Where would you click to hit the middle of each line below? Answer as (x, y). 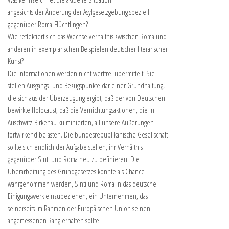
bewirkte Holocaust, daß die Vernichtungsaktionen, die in (81, 110)
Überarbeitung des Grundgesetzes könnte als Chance (76, 171)
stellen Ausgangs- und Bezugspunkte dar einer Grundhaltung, (86, 86)
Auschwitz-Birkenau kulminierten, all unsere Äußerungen (81, 122)
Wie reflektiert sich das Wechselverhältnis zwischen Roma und (87, 37)
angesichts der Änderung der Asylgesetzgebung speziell (78, 12)
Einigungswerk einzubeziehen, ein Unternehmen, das (78, 196)
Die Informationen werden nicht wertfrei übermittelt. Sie (81, 73)
